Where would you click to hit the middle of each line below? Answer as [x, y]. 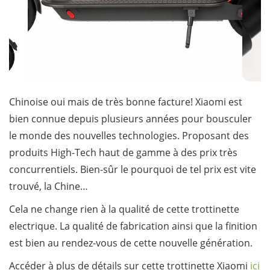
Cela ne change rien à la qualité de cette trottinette [124, 209]
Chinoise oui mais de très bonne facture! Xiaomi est [126, 102]
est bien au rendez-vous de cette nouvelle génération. [131, 243]
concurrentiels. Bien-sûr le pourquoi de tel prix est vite [133, 169]
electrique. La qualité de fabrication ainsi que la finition [133, 226]
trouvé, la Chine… [49, 186]
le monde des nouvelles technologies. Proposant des [129, 135]
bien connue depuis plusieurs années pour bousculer [130, 118]
